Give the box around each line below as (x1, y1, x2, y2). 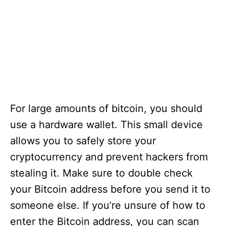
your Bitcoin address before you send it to (10, 183, 210, 195)
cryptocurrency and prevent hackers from (10, 151, 208, 163)
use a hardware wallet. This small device (10, 119, 203, 131)
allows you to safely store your (10, 135, 156, 147)
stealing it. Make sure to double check (10, 167, 193, 179)
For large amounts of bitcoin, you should (10, 102, 202, 115)
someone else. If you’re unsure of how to (10, 199, 205, 211)
